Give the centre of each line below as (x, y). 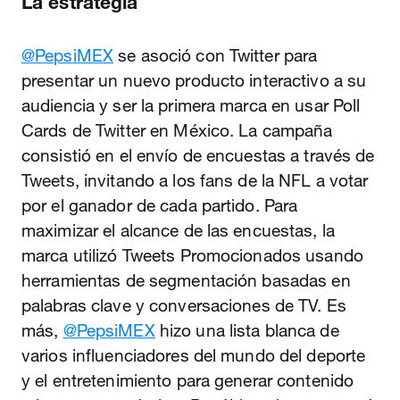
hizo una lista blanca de (247, 330)
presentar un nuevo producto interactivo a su (194, 80)
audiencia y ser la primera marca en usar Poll (191, 105)
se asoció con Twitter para (216, 55)
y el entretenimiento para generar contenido (188, 380)
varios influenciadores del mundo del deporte (194, 355)
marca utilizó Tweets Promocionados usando (192, 255)
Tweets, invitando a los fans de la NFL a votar (195, 180)
